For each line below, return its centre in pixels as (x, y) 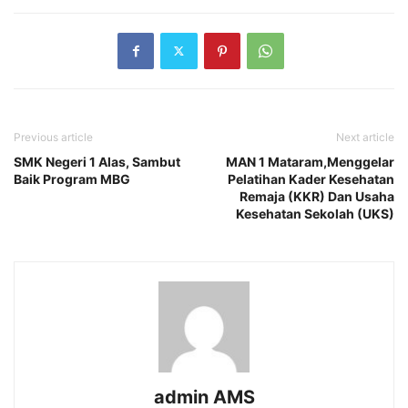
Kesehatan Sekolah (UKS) (315, 213)
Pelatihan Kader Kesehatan (311, 178)
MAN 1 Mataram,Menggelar (310, 161)
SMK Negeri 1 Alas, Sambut (97, 161)
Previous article (53, 137)
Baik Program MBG (73, 178)
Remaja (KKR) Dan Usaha (317, 196)
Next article (365, 137)
